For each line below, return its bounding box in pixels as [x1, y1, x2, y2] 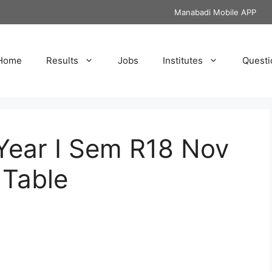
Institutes [163, 55, 203, 66]
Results [46, 55, 78, 66]
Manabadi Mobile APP [174, 7, 256, 17]
